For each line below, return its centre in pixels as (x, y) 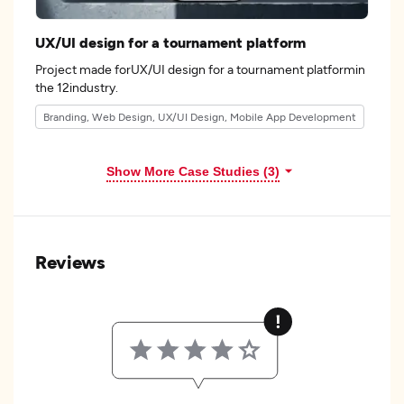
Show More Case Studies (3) (193, 171)
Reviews (70, 262)
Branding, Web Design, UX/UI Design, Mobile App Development (200, 116)
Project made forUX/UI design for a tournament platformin (200, 69)
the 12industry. (77, 87)
